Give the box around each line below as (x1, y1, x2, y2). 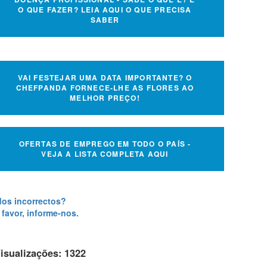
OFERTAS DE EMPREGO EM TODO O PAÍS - (18, 138, 191, 149)
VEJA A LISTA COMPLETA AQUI (41, 148, 169, 159)
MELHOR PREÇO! (70, 92, 140, 103)
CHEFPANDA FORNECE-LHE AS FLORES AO (15, 82, 194, 93)
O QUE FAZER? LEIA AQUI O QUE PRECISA (18, 4, 192, 15)
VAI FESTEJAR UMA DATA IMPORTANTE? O (17, 72, 193, 83)
